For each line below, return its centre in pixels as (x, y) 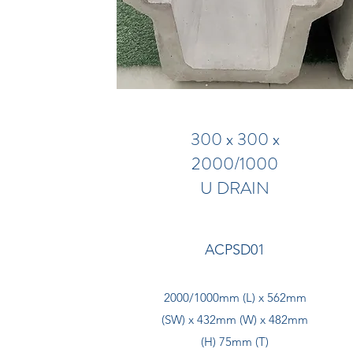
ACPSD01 (235, 250)
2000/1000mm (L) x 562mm (235, 297)
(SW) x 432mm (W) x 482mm (235, 320)
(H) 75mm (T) (235, 342)
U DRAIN (235, 188)
